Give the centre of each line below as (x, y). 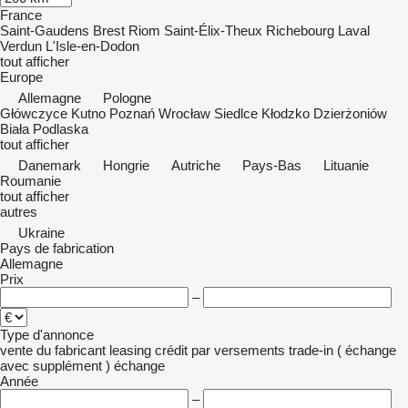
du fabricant (71, 350)
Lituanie (346, 165)
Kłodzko (286, 113)
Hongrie (126, 165)
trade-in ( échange (342, 350)
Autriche (196, 165)
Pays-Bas (272, 165)
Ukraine (41, 233)
